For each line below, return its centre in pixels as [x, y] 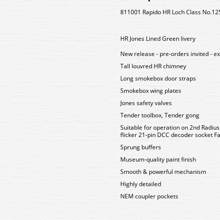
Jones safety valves [146, 103]
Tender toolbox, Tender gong [160, 115]
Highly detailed [141, 184]
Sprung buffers [141, 147]
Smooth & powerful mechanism [163, 172]
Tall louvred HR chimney [153, 66]
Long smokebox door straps [158, 78]
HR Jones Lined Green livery [158, 39]
